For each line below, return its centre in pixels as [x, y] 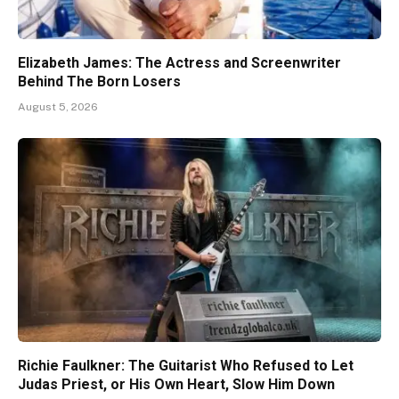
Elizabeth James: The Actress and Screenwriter [179, 62]
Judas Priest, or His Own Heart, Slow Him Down [176, 385]
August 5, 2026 [58, 106]
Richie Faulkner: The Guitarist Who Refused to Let [186, 366]
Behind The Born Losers [99, 81]
